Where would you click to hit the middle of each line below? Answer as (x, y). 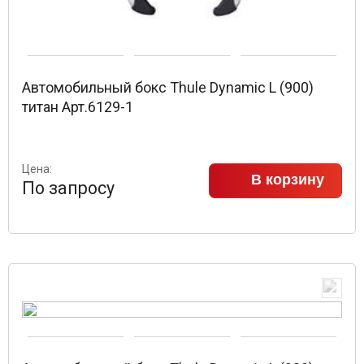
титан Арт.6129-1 (78, 106)
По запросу (68, 188)
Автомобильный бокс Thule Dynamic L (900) (168, 87)
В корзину (288, 179)
